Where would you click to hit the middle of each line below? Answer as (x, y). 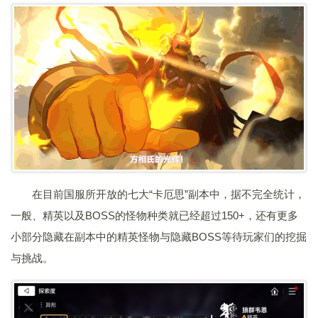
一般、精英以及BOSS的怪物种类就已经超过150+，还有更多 (154, 216)
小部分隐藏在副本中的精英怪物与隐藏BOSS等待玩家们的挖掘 (159, 237)
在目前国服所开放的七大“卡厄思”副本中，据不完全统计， (169, 194)
